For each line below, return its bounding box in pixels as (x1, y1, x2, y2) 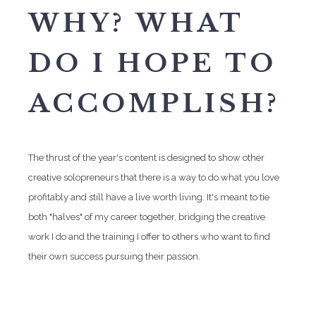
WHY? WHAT (28, 7, 243, 39)
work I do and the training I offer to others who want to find (28, 231, 270, 242)
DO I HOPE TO (28, 47, 276, 79)
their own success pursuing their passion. (28, 251, 200, 262)
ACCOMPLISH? (28, 87, 280, 119)
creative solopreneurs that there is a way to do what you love (28, 172, 279, 183)
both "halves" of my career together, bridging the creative (28, 212, 265, 222)
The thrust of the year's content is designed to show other (28, 152, 265, 163)
